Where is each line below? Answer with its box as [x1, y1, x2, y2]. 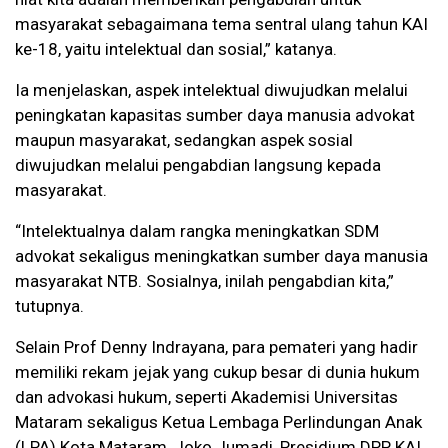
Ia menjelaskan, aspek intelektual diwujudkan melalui [15, 80, 408, 101]
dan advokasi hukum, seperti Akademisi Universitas [15, 387, 398, 408]
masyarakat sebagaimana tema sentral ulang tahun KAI [15, 14, 428, 35]
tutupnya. [15, 296, 84, 317]
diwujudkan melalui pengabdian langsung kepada [15, 155, 381, 176]
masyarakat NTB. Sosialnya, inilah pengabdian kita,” [15, 271, 394, 292]
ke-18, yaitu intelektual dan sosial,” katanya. [15, 39, 337, 60]
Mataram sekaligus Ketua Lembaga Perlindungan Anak [15, 412, 422, 433]
